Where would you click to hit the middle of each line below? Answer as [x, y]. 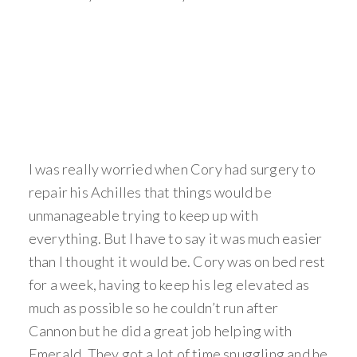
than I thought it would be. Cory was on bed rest [177, 262]
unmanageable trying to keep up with [143, 216]
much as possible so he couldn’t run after [153, 308]
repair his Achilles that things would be [150, 192]
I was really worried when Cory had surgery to [172, 169]
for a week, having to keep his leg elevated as [169, 285]
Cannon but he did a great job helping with [160, 331]
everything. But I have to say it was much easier [175, 239]
